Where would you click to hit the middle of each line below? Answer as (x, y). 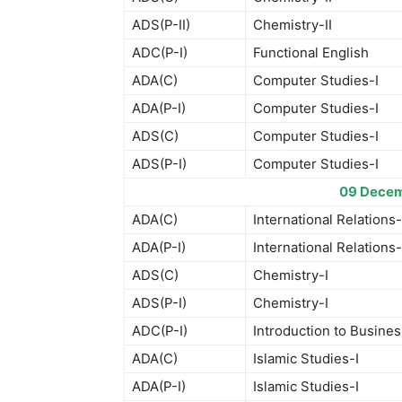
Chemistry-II (293, 25)
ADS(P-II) (161, 25)
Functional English (311, 52)
